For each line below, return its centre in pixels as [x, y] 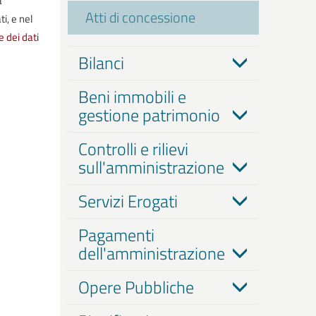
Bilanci [101, 63]
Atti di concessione [140, 17]
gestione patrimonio [149, 115]
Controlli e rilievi [133, 149]
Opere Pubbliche [136, 287]
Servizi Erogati [128, 201]
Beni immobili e [132, 97]
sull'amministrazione [151, 167]
